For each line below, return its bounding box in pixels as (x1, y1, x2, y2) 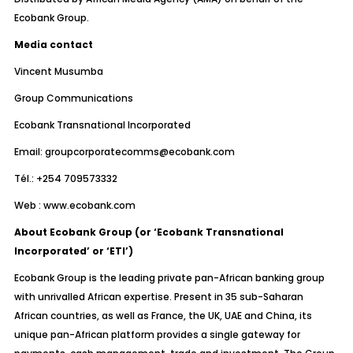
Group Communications (13, 91, 136, 105)
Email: (13, 145, 45, 158)
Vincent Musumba (13, 65, 103, 78)
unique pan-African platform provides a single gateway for (13, 328, 300, 341)
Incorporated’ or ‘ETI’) (13, 244, 133, 258)
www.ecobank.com (43, 199, 136, 212)
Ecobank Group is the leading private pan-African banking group (13, 271, 325, 284)
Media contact (13, 38, 93, 51)
